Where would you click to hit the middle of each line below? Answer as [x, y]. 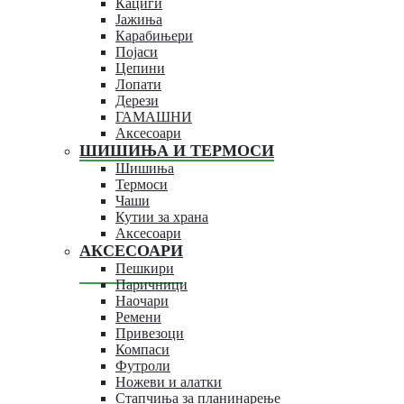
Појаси [137, 51]
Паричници [151, 284]
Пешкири [145, 268]
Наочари [142, 300]
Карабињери [154, 35]
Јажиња [139, 19]
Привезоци [150, 333]
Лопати [138, 84]
